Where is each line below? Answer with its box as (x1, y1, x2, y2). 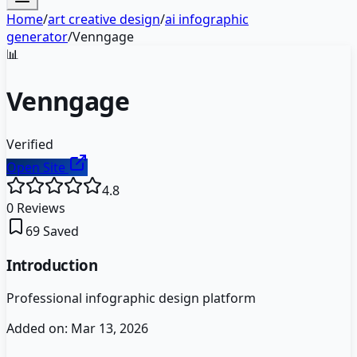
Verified (6, 135, 53, 153)
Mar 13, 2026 (71, 320, 148, 338)
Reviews (14, 198, 65, 217)
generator (6, 28, 68, 45)
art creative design (48, 10, 160, 28)
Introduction (6, 254, 98, 275)
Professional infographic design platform (6, 289, 256, 308)
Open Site (6, 158, 69, 176)
